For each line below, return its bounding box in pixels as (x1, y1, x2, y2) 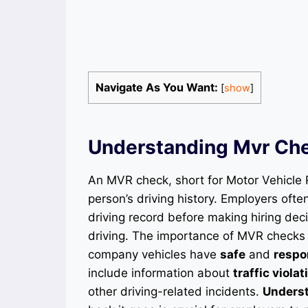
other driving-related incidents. (88, 284, 263, 298)
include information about (88, 265, 233, 280)
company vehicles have (88, 247, 220, 261)
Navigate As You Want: (96, 80, 218, 94)
